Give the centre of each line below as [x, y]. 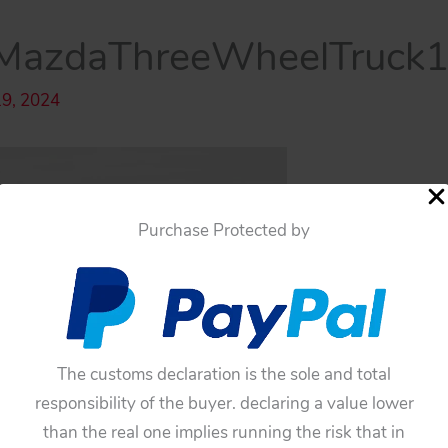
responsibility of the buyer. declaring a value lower [224, 403]
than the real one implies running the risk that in [224, 432]
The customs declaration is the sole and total [224, 374]
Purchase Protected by [224, 231]
